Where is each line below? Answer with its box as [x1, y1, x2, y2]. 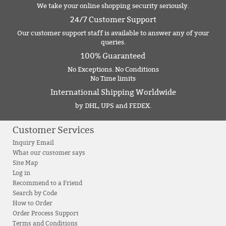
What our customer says [13, 149, 85, 157]
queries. [100, 38, 126, 47]
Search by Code [13, 190, 57, 197]
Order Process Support [13, 210, 79, 217]
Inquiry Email [13, 139, 54, 147]
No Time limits [90, 75, 136, 83]
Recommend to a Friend [13, 180, 82, 187]
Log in [13, 169, 30, 177]
